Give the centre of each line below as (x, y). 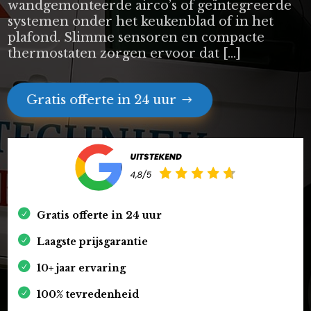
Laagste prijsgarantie (93, 241)
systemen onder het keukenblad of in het (141, 21)
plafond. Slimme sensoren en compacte (136, 37)
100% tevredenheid (88, 294)
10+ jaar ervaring (82, 268)
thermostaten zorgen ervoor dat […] (125, 53)
